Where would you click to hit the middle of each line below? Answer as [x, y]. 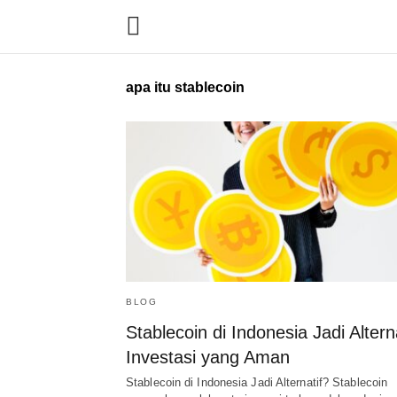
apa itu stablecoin [185, 87]
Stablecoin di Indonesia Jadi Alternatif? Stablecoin [257, 383]
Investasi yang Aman [208, 358]
